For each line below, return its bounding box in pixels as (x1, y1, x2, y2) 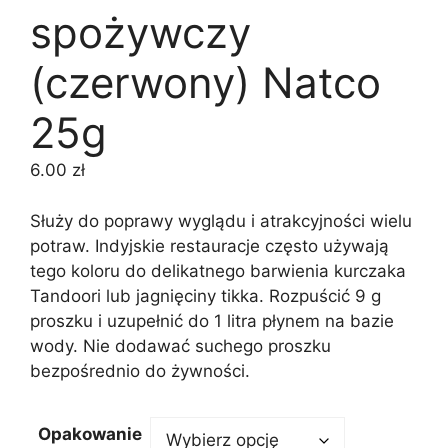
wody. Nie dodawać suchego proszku (30, 335, 331, 356)
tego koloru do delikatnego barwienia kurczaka (30, 260, 406, 281)
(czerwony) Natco (30, 57, 381, 108)
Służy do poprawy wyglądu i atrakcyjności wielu (30, 210, 412, 231)
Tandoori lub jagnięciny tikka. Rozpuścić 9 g (30, 285, 381, 306)
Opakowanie (38, 424, 142, 444)
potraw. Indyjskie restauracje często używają (30, 235, 389, 256)
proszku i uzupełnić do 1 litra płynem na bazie (30, 310, 394, 331)
